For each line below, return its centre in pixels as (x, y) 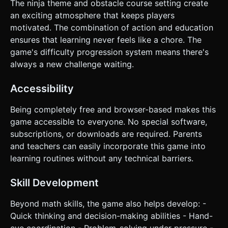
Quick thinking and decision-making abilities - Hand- (111, 216)
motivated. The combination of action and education (112, 27)
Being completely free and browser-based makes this (113, 109)
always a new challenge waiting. (72, 64)
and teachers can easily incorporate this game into (108, 146)
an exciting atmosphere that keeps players (92, 15)
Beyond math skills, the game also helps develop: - (108, 203)
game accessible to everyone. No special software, (109, 121)
